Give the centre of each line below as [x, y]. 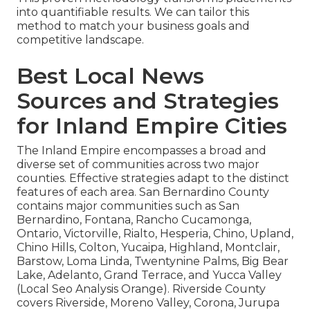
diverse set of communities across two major [138, 164]
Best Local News [110, 75]
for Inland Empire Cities [152, 125]
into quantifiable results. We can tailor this [133, 12]
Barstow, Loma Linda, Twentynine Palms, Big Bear [153, 261]
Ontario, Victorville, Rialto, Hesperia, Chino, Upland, [155, 233]
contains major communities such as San [128, 206]
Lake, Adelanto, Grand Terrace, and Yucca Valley [149, 275]
